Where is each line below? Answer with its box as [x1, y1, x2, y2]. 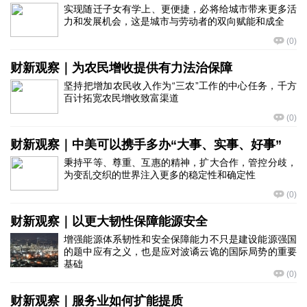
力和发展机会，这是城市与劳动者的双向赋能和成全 [64, 16, 284, 27]
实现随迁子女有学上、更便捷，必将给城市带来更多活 [64, 3, 297, 14]
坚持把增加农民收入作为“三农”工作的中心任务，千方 [64, 80, 297, 91]
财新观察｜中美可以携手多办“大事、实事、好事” [10, 138, 282, 151]
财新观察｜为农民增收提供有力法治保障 [10, 61, 232, 75]
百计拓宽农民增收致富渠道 [64, 93, 179, 103]
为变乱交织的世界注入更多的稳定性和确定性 [64, 169, 256, 180]
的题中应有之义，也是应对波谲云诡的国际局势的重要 [64, 246, 297, 257]
